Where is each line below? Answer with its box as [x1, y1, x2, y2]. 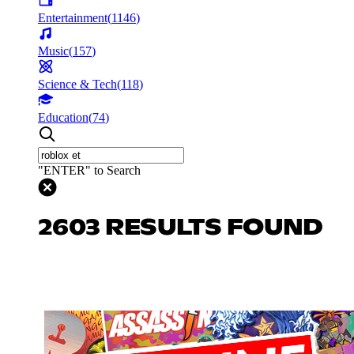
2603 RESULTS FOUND [38, 217, 323, 239]
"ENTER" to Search [38, 163, 141, 177]
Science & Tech [38, 77, 117, 91]
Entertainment [38, 10, 107, 24]
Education [38, 110, 88, 124]
